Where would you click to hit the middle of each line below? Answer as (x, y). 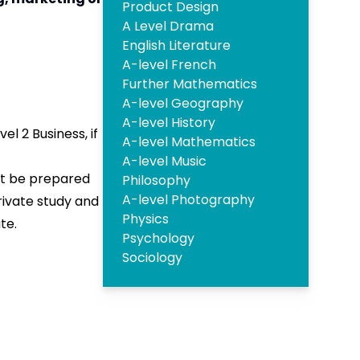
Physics (145, 219)
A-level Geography (183, 104)
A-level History (169, 123)
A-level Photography (188, 200)
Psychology (158, 239)
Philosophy (156, 181)
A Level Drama (168, 27)
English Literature (176, 46)
